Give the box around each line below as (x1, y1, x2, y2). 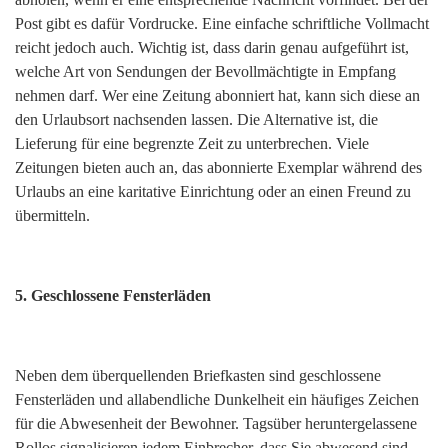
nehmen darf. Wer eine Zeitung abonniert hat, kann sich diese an (15, 87, 420, 105)
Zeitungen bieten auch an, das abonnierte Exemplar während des (15, 159, 422, 177)
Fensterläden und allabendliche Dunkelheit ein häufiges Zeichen (15, 391, 419, 409)
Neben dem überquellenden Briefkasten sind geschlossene (15, 367, 381, 385)
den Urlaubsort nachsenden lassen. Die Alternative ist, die (15, 111, 378, 129)
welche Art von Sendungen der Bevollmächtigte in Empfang (15, 63, 396, 81)
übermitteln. (15, 207, 90, 225)
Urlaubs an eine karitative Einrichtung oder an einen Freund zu (15, 183, 411, 201)
